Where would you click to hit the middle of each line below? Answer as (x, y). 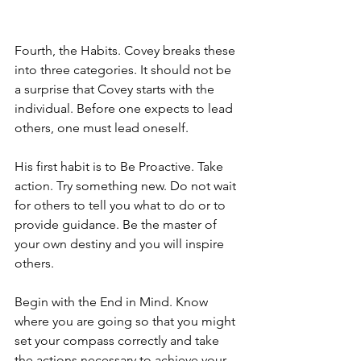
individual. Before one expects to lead (125, 109)
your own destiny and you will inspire (121, 244)
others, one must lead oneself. (103, 128)
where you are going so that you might (127, 322)
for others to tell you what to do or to (122, 205)
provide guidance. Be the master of (117, 225)
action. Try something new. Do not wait (127, 186)
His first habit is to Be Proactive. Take (120, 167)
